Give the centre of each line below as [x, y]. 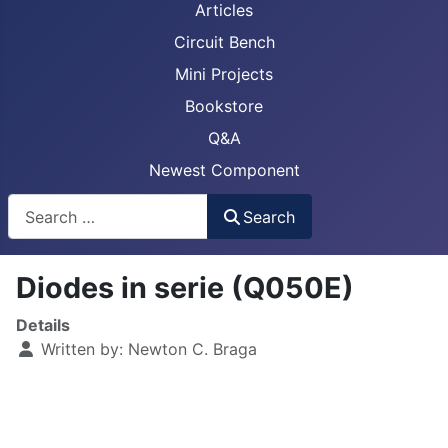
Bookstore [224, 106]
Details [43, 325]
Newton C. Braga [192, 349]
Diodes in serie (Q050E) [185, 288]
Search [269, 216]
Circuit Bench [224, 42]
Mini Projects [224, 74]
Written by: [82, 349]
